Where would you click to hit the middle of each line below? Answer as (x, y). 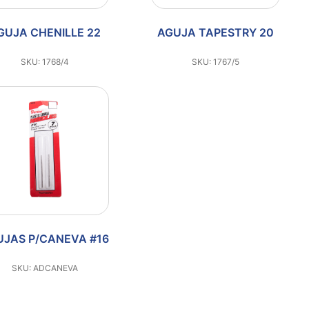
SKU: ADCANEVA (44, 268)
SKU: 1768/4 (44, 62)
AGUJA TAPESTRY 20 (215, 32)
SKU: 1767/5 (215, 62)
